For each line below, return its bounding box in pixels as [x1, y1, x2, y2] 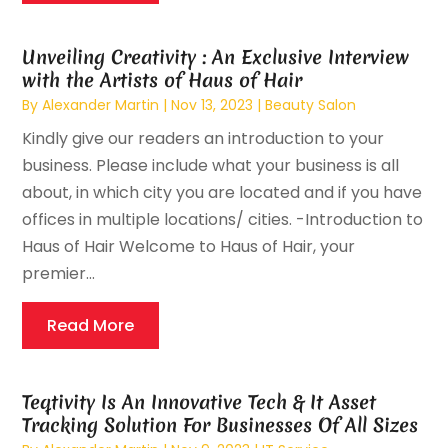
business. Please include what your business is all [22, 154, 400, 178]
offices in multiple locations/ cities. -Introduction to [22, 208, 424, 232]
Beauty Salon [265, 95, 357, 116]
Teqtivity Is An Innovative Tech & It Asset [22, 389, 377, 416]
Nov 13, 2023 [171, 95, 254, 116]
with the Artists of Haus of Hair [22, 67, 303, 94]
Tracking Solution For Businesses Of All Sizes [22, 412, 419, 439]
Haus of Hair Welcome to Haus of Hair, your [22, 235, 356, 259]
